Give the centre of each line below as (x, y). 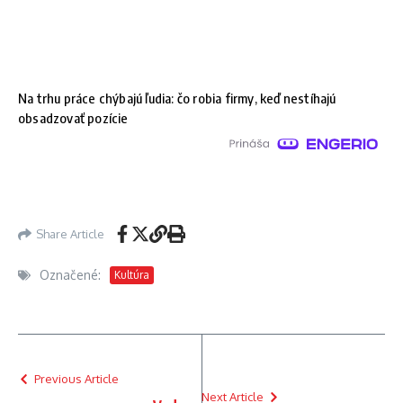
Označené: (70, 275)
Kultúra (132, 274)
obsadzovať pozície (73, 118)
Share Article (70, 233)
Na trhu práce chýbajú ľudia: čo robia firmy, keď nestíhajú (177, 99)
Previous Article (76, 379)
